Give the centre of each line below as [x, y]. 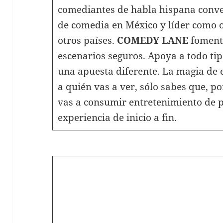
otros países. [87, 40]
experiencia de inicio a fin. [117, 117]
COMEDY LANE [152, 40]
